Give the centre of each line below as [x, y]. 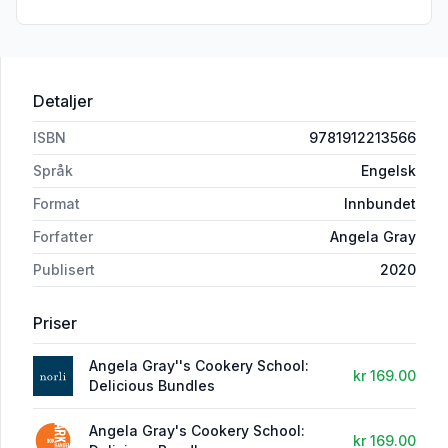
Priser [55, 323]
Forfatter [63, 237]
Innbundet [380, 204]
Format [56, 204]
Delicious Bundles [152, 386]
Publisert [64, 270]
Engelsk [388, 171]
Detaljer [63, 101]
